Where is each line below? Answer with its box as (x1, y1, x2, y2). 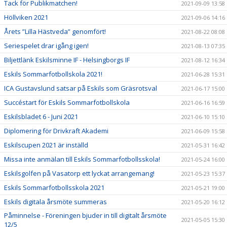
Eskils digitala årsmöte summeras (4, 197, 107, 206)
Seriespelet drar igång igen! (4, 41, 89, 50)
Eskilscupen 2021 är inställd (4, 140, 88, 149)
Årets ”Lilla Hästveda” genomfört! (4, 27, 106, 36)
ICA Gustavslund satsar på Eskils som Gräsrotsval (4, 84, 157, 93)
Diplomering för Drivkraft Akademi (4, 126, 108, 135)
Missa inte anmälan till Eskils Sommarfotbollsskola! (4, 155, 160, 164)
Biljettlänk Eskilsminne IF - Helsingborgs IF (4, 55, 130, 64)
